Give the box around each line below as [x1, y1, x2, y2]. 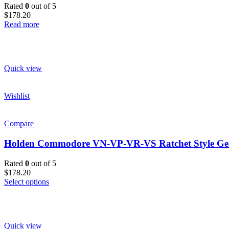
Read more [4, 20, 39, 29]
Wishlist [4, 91, 30, 101]
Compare [4, 119, 34, 128]
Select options [4, 177, 49, 186]
